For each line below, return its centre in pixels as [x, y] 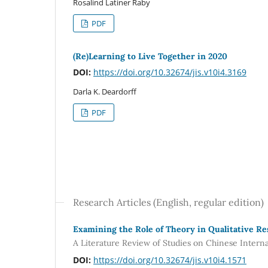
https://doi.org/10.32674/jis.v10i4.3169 [170, 72]
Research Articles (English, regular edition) [168, 202]
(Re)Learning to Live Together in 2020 [150, 56]
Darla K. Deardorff [105, 91]
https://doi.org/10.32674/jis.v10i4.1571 [170, 260]
